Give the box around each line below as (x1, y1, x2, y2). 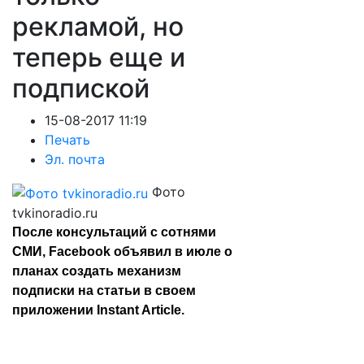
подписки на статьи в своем (12, 283, 196, 297)
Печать (45, 132, 90, 148)
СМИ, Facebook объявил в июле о (12, 244, 232, 258)
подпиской (12, 72, 149, 104)
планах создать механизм (12, 263, 181, 278)
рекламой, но (12, 11, 184, 42)
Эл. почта (45, 151, 105, 167)
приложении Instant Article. (12, 302, 184, 317)
